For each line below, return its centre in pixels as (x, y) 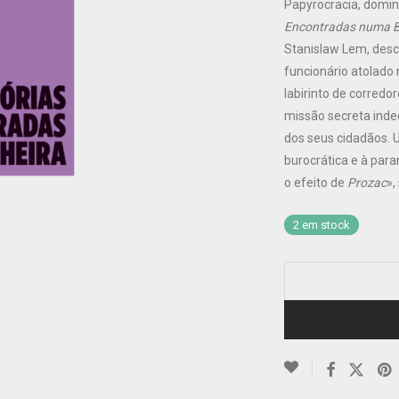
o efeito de (316, 183)
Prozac (367, 183)
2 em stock (322, 225)
